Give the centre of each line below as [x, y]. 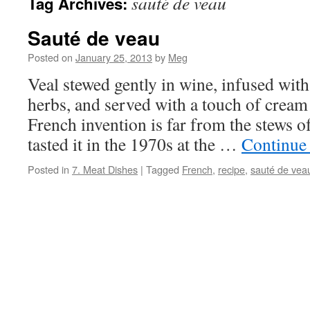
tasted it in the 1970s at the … [135, 144]
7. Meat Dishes [105, 169]
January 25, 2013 [114, 57]
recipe [231, 169]
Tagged [163, 169]
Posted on [50, 57]
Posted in [48, 169]
